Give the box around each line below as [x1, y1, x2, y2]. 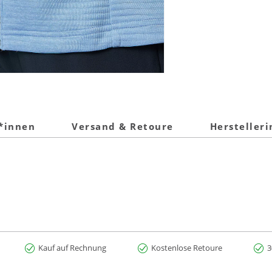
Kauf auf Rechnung [38, 242, 106, 253]
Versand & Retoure [72, 120, 174, 133]
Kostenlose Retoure [151, 242, 222, 253]
